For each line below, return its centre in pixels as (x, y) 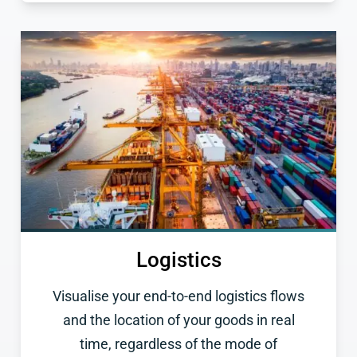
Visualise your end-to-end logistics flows (178, 296)
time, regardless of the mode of (178, 344)
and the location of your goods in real (178, 320)
